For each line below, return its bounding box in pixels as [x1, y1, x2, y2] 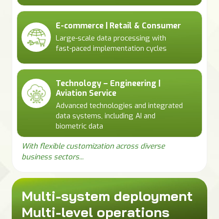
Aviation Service [56, 88, 116, 98]
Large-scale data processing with [56, 33, 166, 43]
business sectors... [22, 152, 84, 162]
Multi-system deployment [22, 187, 193, 204]
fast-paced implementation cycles [56, 43, 167, 53]
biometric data [56, 121, 103, 131]
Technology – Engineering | [56, 78, 160, 88]
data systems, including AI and [56, 110, 155, 121]
